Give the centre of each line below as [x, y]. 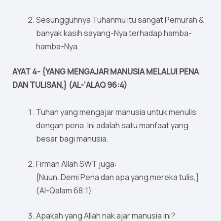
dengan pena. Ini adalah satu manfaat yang [112, 126]
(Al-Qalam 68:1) [64, 191]
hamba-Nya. [58, 47]
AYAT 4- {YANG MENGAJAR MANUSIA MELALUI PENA [106, 72]
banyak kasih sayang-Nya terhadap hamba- [114, 33]
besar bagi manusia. [72, 139]
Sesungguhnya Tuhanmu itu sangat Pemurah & [120, 20]
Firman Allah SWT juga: [76, 164]
